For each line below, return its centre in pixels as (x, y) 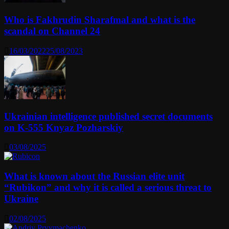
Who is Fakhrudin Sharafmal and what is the (100, 20)
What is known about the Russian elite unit (94, 176)
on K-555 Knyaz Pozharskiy (64, 127)
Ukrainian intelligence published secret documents (108, 116)
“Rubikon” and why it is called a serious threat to (108, 187)
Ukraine (21, 198)
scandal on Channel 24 (52, 31)
